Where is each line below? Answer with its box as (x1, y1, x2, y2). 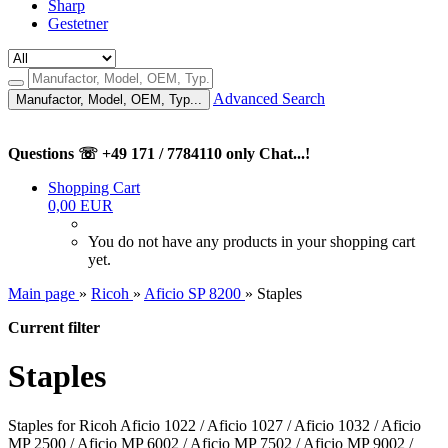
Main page (8, 285, 75, 302)
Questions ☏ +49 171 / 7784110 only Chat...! (8, 145, 310, 162)
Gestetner (48, 15, 108, 32)
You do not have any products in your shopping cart (88, 233, 415, 250)
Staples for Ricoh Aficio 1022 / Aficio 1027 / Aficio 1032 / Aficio (8, 416, 421, 434)
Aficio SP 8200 (144, 285, 241, 302)
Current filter (8, 319, 100, 336)
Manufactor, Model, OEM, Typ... (16, 92, 202, 107)
